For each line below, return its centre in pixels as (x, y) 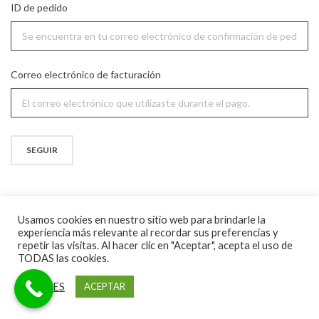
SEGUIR (42, 150)
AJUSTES (43, 286)
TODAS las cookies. (63, 258)
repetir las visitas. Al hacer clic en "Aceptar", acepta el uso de (155, 245)
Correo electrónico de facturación (86, 74)
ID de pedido (39, 7)
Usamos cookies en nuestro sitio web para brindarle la (142, 220)
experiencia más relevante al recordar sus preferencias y (148, 232)
